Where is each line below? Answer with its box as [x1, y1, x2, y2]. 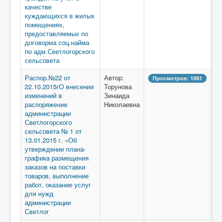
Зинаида [104, 91, 129, 100]
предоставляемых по [25, 29, 88, 38]
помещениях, [25, 20, 64, 29]
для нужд [25, 189, 54, 198]
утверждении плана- [25, 144, 86, 154]
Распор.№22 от [25, 73, 70, 82]
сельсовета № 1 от [25, 126, 82, 136]
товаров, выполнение [25, 171, 89, 180]
